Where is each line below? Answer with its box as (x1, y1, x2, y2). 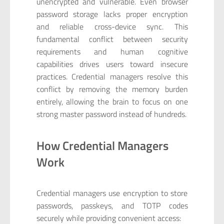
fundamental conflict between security (36, 33, 188, 45)
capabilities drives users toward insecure (36, 58, 188, 70)
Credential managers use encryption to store (36, 187, 188, 199)
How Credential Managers (36, 136, 168, 154)
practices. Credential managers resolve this (36, 70, 188, 83)
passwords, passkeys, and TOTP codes (36, 199, 188, 212)
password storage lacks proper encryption (36, 8, 188, 20)
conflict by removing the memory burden (36, 83, 188, 95)
